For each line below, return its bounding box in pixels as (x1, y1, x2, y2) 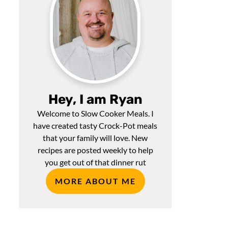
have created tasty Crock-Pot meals (33, 121, 157, 131)
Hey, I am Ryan (48, 92, 142, 108)
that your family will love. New (43, 133, 148, 143)
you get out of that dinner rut (44, 157, 146, 167)
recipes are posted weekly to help (37, 145, 153, 155)
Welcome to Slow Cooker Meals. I (37, 108, 154, 119)
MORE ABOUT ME (54, 176, 136, 186)
